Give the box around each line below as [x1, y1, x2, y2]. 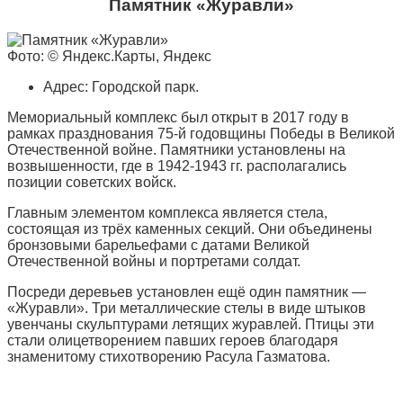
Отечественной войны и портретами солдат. [7, 253, 300, 269]
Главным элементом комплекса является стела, [7, 204, 327, 220]
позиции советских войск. [7, 174, 176, 190]
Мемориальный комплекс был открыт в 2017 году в [7, 109, 349, 125]
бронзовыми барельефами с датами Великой [7, 237, 309, 253]
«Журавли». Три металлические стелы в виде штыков [7, 300, 366, 316]
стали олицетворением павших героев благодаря [7, 332, 338, 348]
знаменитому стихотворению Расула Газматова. [7, 348, 330, 364]
